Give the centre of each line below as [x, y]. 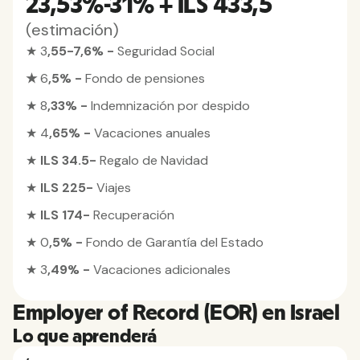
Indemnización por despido [170, 106]
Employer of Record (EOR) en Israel [176, 313]
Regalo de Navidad [154, 160]
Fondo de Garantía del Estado [175, 242]
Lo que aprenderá [85, 337]
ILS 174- [67, 215]
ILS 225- [68, 188]
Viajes [114, 188]
